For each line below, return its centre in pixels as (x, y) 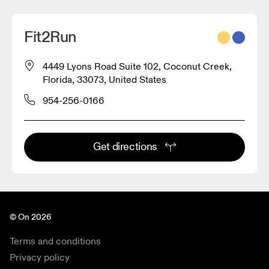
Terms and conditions (55, 241)
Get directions (125, 147)
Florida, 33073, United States (104, 80)
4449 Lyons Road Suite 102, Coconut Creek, (137, 66)
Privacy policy (40, 257)
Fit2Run (50, 37)
